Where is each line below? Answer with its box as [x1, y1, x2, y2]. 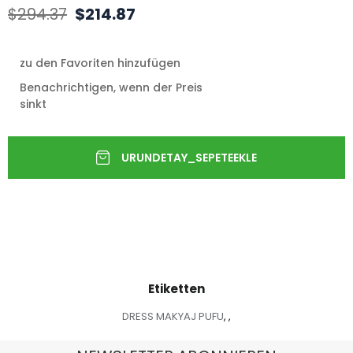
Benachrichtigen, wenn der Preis [20, 80, 203, 96]
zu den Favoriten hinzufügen [20, 55, 180, 72]
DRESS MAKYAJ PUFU [122, 309, 224, 325]
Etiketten [148, 281, 205, 298]
